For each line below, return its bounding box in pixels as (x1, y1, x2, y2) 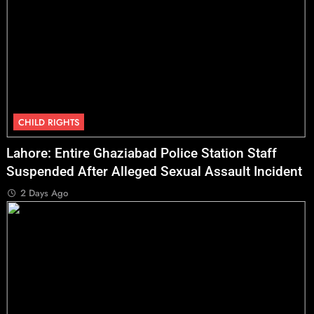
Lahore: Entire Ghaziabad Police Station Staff (6, 146, 278, 162)
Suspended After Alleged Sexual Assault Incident (6, 164, 303, 180)
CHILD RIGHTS (18, 116, 80, 130)
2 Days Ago (20, 186, 69, 200)
